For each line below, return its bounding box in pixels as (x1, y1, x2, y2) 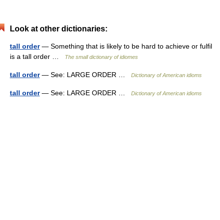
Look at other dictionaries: (10, 25, 108, 33)
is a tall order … (10, 53, 65, 60)
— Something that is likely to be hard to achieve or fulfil (40, 42, 212, 50)
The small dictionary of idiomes (65, 54, 138, 60)
